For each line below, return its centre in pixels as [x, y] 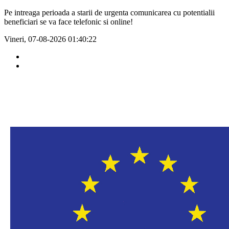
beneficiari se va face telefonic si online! [68, 22]
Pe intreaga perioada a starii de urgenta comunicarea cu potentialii [109, 13]
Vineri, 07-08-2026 [36, 39]
